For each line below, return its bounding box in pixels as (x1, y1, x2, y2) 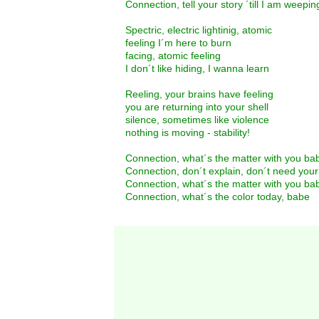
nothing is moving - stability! (125, 127, 250, 139)
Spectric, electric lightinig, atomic (125, 24, 272, 36)
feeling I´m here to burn (125, 37, 231, 49)
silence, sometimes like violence (125, 114, 269, 126)
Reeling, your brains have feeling (125, 88, 273, 100)
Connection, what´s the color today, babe (125, 191, 310, 203)
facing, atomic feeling (125, 50, 221, 62)
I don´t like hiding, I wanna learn (125, 63, 269, 75)
